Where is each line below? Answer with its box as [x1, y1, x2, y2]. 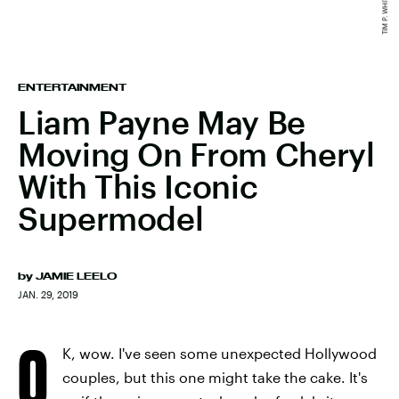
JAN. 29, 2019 [18, 289, 78, 300]
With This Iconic [18, 167, 258, 205]
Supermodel [18, 199, 204, 237]
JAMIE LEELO [36, 271, 117, 281]
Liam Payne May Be [18, 103, 305, 141]
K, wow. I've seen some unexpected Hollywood [62, 345, 377, 362]
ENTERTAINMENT [18, 82, 126, 93]
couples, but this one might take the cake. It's [62, 369, 368, 386]
